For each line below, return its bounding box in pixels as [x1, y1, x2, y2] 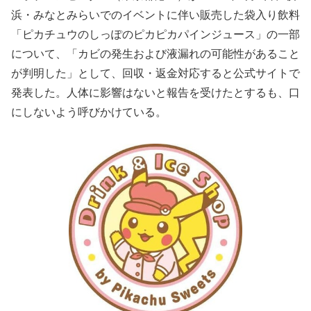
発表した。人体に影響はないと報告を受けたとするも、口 [11, 85, 300, 99]
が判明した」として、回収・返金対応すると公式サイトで [11, 66, 300, 80]
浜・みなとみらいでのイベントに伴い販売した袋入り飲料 [11, 8, 300, 22]
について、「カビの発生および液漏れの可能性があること [11, 47, 300, 60]
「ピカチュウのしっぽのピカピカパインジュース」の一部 [11, 27, 300, 41]
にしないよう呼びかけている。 [11, 105, 167, 119]
